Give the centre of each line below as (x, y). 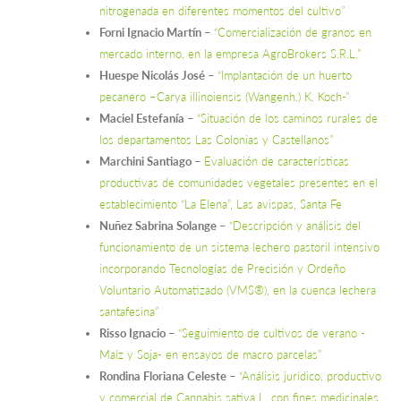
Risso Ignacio (132, 333)
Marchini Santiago (145, 162)
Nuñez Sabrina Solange (158, 226)
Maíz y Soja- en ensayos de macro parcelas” (210, 355)
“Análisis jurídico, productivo (310, 376)
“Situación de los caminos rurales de (287, 119)
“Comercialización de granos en (293, 33)
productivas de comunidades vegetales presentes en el (239, 183)
